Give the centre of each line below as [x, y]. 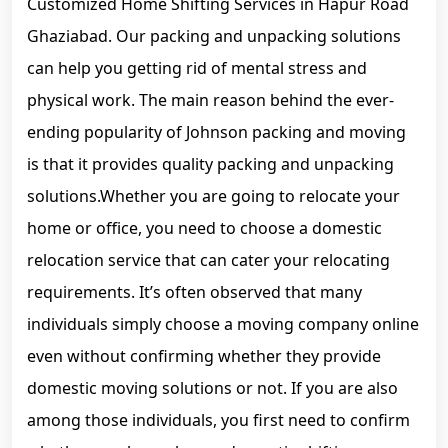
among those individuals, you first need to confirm [218, 420]
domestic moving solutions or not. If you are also [212, 388]
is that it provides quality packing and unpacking [210, 164]
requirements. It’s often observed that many [194, 292]
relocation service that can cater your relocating [208, 260]
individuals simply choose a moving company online [223, 324]
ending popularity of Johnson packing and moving [216, 132]
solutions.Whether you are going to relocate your [213, 196]
